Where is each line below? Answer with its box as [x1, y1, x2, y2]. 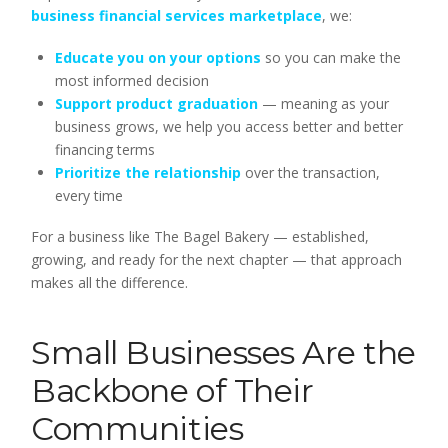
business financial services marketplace [31, 6, 323, 26]
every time [54, 185, 123, 205]
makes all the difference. [31, 273, 189, 292]
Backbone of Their [31, 370, 314, 410]
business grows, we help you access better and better [54, 116, 403, 136]
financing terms [54, 139, 155, 159]
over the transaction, [240, 162, 380, 182]
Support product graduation [54, 93, 258, 113]
